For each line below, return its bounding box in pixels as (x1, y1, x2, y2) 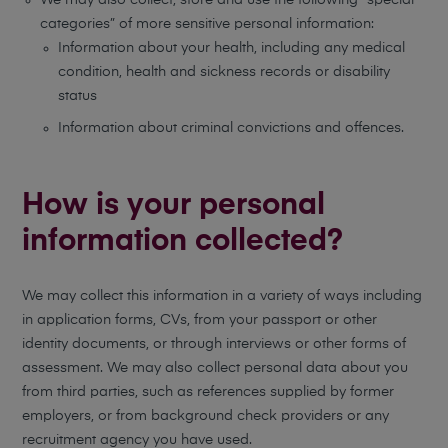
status (58, 89, 98, 103)
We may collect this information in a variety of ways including (22, 289, 423, 303)
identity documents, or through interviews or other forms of (22, 337, 407, 351)
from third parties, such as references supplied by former (22, 385, 395, 399)
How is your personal (22, 191, 326, 221)
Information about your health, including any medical (58, 41, 406, 55)
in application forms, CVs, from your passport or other (22, 313, 378, 327)
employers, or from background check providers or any (22, 409, 390, 423)
